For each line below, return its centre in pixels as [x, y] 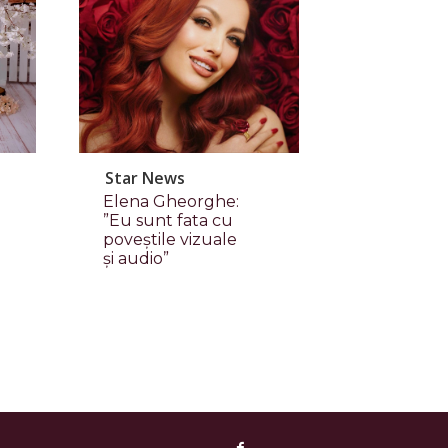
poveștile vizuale [170, 240]
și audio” [136, 259]
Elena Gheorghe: [171, 202]
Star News [145, 178]
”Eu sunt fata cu [168, 221]
